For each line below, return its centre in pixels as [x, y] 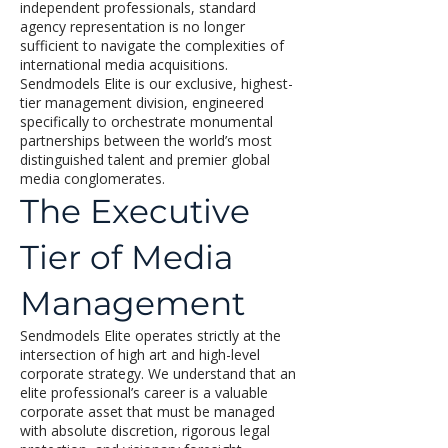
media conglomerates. [92, 178]
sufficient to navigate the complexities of [152, 45]
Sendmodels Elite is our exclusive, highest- [156, 83]
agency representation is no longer [132, 26]
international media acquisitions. [124, 64]
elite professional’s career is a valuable [144, 392]
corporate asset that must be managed [147, 411]
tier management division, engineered [142, 102]
